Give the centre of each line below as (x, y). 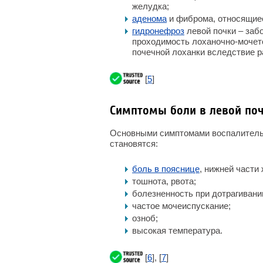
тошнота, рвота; (164, 181)
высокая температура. (177, 230)
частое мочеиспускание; (181, 206)
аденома (149, 18)
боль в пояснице (166, 169)
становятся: (134, 144)
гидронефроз (158, 31)
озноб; (145, 218)
